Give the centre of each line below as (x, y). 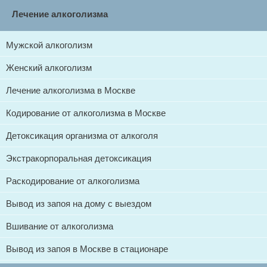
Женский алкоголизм (49, 68)
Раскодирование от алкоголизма (73, 181)
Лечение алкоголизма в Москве (71, 90)
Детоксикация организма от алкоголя (82, 136)
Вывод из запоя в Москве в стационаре (87, 249)
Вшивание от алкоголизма (60, 226)
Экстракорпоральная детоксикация (79, 158)
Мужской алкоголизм (49, 45)
